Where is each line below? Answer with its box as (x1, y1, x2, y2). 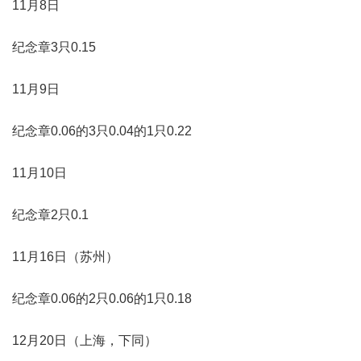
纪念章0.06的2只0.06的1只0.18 (12, 291, 192, 305)
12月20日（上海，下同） (12, 333, 157, 347)
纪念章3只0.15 (12, 39, 96, 54)
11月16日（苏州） (12, 249, 118, 263)
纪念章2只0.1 (12, 207, 89, 222)
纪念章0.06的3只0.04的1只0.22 (12, 123, 192, 138)
